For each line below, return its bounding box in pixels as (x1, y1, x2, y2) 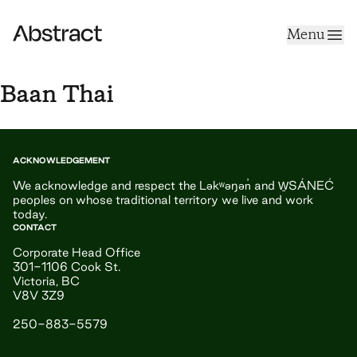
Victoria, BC (13, 274, 80, 288)
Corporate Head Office (13, 245, 140, 259)
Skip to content (18, 10, 118, 25)
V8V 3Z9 (13, 288, 65, 302)
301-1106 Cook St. (13, 260, 120, 273)
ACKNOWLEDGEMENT (13, 155, 110, 165)
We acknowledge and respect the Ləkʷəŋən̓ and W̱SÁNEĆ (13, 178, 334, 192)
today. (13, 207, 47, 221)
